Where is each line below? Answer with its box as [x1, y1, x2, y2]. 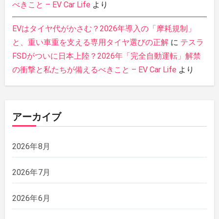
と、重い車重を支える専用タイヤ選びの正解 [12, 37, 169, 47]
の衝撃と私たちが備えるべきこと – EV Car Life [12, 65, 176, 74]
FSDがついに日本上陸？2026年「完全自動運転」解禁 [12, 51, 201, 61]
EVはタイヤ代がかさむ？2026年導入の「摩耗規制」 [12, 23, 196, 33]
